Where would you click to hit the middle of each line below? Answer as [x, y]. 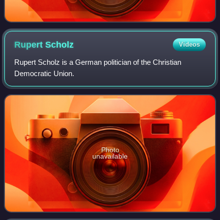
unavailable [110, 156]
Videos [189, 45]
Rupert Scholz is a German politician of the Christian [98, 62]
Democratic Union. [44, 74]
